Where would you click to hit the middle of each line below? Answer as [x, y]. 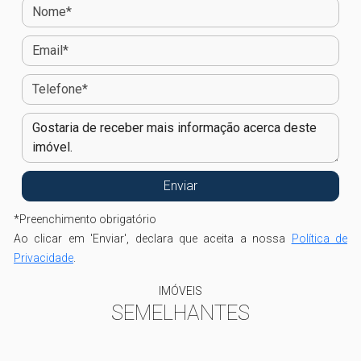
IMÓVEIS [180, 291]
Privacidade [44, 258]
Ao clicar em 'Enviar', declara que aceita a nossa [153, 239]
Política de [320, 239]
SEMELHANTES [180, 313]
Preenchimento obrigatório [88, 219]
